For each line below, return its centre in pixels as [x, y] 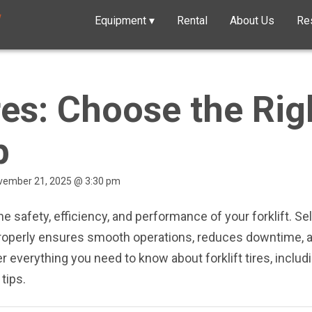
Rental [192, 21]
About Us [252, 21]
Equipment [122, 21]
